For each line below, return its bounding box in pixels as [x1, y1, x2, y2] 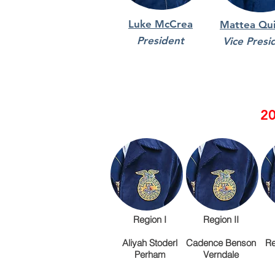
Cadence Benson [186, 237, 256, 249]
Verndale [203, 249, 239, 260]
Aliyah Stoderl [122, 237, 177, 249]
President [137, 34, 184, 47]
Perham [134, 249, 166, 260]
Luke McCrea [128, 18, 193, 30]
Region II [203, 214, 239, 225]
